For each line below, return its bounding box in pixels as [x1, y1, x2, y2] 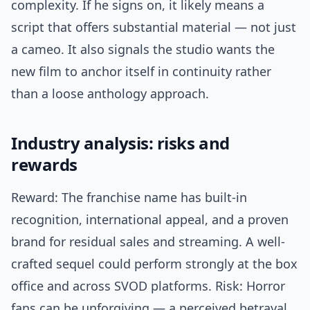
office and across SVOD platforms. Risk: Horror [11, 277, 285, 295]
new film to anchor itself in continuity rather [11, 63, 271, 80]
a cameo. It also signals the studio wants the [11, 41, 275, 58]
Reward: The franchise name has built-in [11, 189, 247, 206]
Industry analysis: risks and [11, 131, 230, 155]
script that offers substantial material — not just [11, 19, 296, 36]
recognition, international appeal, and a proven [11, 211, 289, 228]
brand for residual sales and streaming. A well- [11, 233, 285, 250]
